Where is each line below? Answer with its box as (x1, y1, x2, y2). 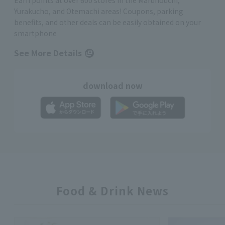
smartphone (14, 28, 57, 39)
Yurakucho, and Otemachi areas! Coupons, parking (14, 6, 183, 17)
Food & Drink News (56, 182, 169, 199)
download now (82, 79, 143, 92)
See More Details (14, 47, 82, 59)
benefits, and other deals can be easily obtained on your (14, 17, 201, 28)
